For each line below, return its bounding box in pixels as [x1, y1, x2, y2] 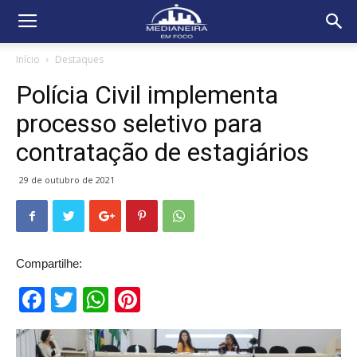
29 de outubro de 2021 [19, 174, 115, 186]
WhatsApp [108, 285, 226, 314]
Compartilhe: [16, 257, 82, 270]
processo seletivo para [16, 108, 262, 139]
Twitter [76, 285, 152, 314]
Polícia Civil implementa [16, 80, 278, 110]
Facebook [45, 285, 158, 314]
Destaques [55, 53, 104, 66]
